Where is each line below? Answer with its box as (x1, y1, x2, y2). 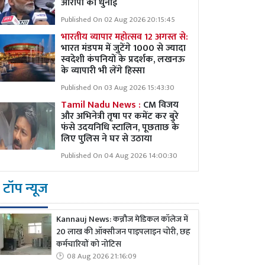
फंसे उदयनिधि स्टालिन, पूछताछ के (61, 119, 179, 135)
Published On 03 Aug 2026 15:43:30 (61, 82, 174, 94)
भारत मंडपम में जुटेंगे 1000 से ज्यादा (61, 40, 186, 56)
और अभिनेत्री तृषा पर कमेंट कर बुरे (61, 108, 179, 124)
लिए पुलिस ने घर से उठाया (61, 131, 152, 147)
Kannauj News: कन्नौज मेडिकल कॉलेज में (56, 212, 188, 227)
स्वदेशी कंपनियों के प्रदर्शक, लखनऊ (61, 51, 185, 67)
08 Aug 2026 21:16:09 (67, 250, 137, 263)
